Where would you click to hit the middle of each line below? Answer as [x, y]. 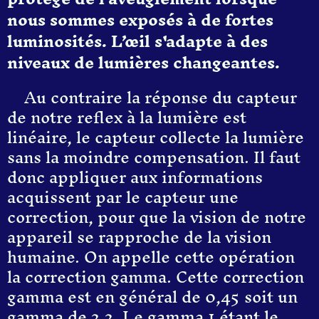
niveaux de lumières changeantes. [143, 63]
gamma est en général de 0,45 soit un [152, 297]
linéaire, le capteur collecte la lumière [156, 137]
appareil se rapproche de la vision [139, 237]
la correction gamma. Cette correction [156, 277]
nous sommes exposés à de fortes [140, 20]
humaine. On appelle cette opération [151, 257]
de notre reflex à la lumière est [127, 117]
